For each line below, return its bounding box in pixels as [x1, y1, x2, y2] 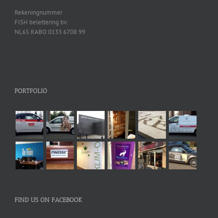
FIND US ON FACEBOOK [15, 196, 82, 203]
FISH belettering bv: [15, 18, 68, 26]
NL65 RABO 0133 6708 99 [15, 27, 85, 36]
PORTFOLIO [15, 87, 47, 94]
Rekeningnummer [15, 8, 62, 17]
